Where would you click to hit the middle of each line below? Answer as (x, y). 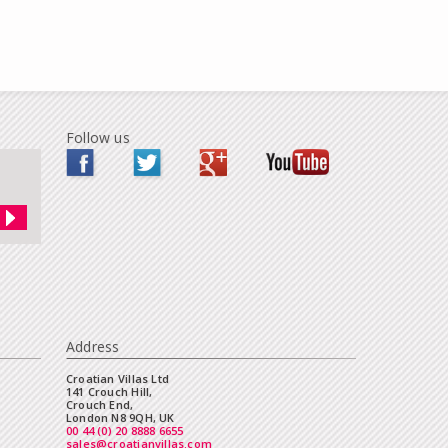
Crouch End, (100, 404)
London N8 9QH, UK (120, 417)
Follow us (98, 137)
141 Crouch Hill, (109, 391)
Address (93, 346)
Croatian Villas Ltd (117, 378)
